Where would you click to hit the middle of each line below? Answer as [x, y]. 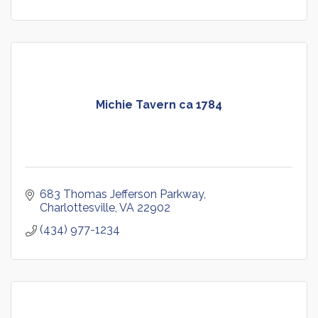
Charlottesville [77, 207]
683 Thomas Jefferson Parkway [122, 194]
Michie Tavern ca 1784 [159, 104]
